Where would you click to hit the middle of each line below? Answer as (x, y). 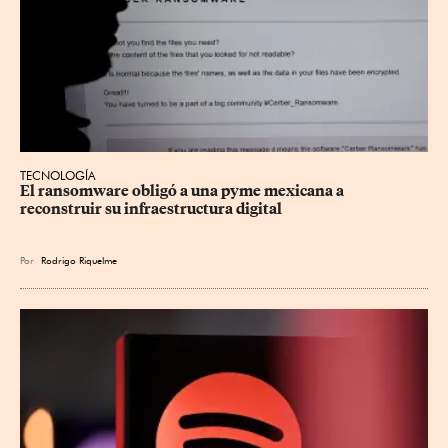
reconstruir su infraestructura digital (151, 209)
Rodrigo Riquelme (79, 260)
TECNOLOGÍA (58, 176)
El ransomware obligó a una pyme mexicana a (183, 191)
